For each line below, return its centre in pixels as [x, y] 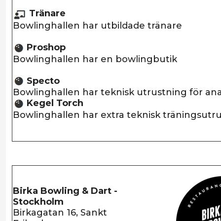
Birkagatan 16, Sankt [60, 213]
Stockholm [38, 202]
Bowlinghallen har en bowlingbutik [95, 59]
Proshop [45, 47]
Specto [43, 81]
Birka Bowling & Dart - [65, 191]
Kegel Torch [55, 103]
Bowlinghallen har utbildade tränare [97, 26]
